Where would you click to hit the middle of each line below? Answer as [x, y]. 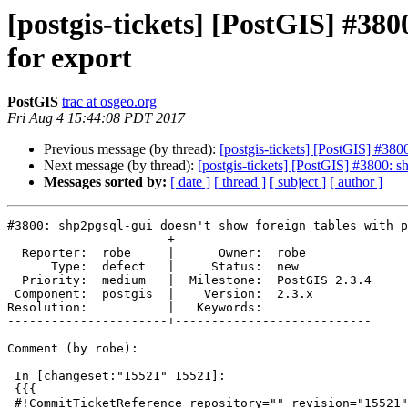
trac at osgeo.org [109, 102]
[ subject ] [298, 182]
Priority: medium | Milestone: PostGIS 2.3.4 [15, 280]
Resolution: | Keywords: [135, 308]
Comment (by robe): [73, 349]
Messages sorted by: [105, 182]
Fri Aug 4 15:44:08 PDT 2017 [96, 118]
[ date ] [190, 182]
